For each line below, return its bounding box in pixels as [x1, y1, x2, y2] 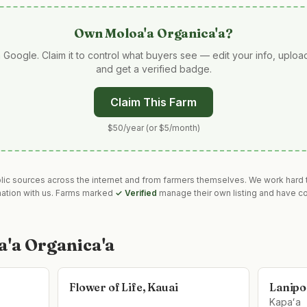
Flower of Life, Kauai [69, 280, 178, 294]
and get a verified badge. [95, 63, 212, 75]
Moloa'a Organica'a [105, 25, 226, 41]
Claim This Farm [110, 95, 197, 109]
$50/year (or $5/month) [107, 123, 200, 133]
